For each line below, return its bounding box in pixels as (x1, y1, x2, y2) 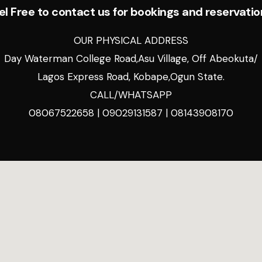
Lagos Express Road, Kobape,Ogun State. (37, 70, 225, 83)
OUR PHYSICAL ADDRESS (74, 33, 188, 47)
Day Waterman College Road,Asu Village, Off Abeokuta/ (4, 51, 258, 65)
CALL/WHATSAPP (90, 88, 172, 101)
